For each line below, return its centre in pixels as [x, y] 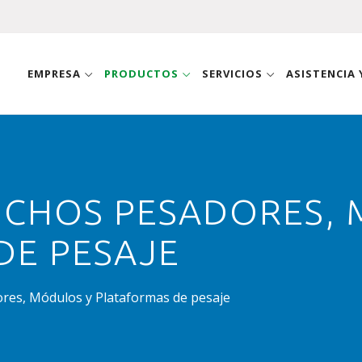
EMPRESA [56, 74]
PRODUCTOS [143, 74]
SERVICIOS [234, 74]
